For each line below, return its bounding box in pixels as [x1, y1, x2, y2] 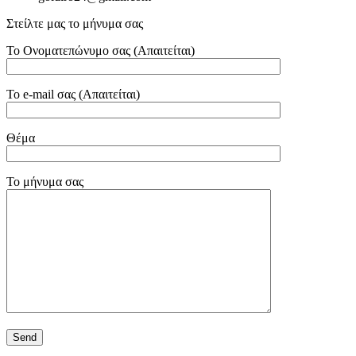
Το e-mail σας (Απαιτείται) [6, 87, 140, 101]
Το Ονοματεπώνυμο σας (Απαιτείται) [6, 44, 195, 57]
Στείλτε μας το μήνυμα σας [6, 17, 143, 30]
